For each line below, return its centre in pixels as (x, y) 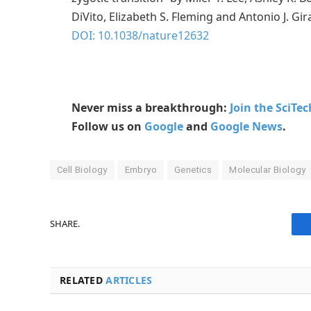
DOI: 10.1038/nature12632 (140, 36)
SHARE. (65, 224)
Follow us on (108, 126)
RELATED (83, 280)
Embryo (141, 169)
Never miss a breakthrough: (151, 107)
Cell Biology (82, 169)
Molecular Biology (268, 169)
